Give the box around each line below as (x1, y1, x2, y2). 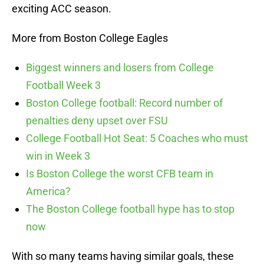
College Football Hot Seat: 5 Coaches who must (26, 132, 248, 145)
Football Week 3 (26, 79, 101, 92)
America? (26, 185, 71, 198)
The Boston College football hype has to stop (26, 203, 235, 216)
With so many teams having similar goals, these (12, 250, 234, 263)
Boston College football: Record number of (26, 97, 223, 110)
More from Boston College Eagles (12, 32, 168, 45)
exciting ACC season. (12, 2, 111, 15)
